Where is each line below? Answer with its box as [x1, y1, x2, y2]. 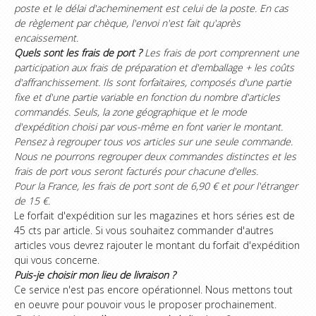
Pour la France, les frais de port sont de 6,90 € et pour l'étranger [14, 179, 298, 193]
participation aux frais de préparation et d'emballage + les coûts [14, 61, 294, 74]
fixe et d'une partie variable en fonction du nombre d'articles [14, 90, 280, 104]
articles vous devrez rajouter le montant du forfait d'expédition [14, 238, 300, 252]
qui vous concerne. [14, 253, 99, 267]
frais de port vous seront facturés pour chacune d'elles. [14, 164, 258, 178]
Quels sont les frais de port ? [14, 46, 142, 59]
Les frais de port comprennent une [145, 46, 299, 59]
